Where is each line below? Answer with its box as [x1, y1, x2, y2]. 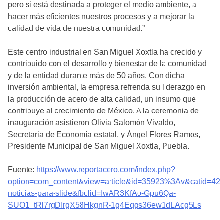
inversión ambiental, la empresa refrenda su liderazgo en [8, 83, 205, 92]
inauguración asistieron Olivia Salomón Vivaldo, [8, 118, 175, 127]
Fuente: [8, 165, 36, 174]
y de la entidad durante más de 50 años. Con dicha [8, 71, 185, 80]
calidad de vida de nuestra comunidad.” [8, 24, 145, 33]
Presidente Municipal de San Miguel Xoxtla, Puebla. [8, 142, 189, 151]
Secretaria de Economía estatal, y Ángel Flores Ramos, [8, 130, 200, 139]
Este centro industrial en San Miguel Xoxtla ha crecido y [8, 48, 202, 56]
